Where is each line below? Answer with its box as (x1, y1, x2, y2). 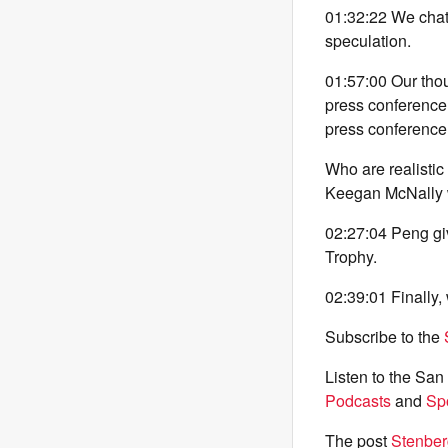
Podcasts (325, 389, 391, 412)
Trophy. (325, 245, 377, 268)
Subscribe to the (325, 325, 444, 348)
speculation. (325, 29, 411, 52)
